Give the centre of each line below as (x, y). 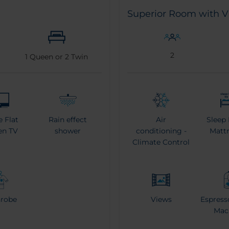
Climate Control (161, 142)
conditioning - (161, 131)
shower (68, 131)
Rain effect (68, 120)
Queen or (47, 57)
